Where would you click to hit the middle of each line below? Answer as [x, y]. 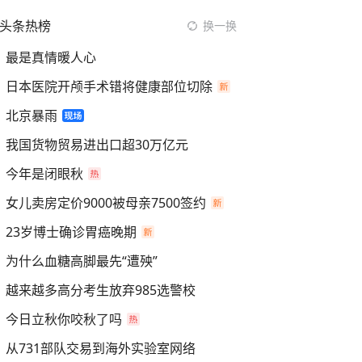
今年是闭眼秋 [44, 174]
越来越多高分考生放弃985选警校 [101, 290]
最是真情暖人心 [51, 57]
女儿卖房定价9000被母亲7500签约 [106, 203]
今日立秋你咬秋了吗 [64, 319]
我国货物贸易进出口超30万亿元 [97, 145]
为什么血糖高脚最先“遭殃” [82, 261]
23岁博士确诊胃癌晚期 [71, 232]
